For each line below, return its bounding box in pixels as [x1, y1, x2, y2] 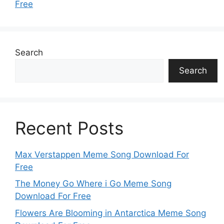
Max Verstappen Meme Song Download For [15, 149, 189, 159]
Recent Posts [15, 117, 123, 138]
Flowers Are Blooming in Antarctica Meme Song [15, 207, 206, 218]
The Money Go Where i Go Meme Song [15, 178, 171, 188]
